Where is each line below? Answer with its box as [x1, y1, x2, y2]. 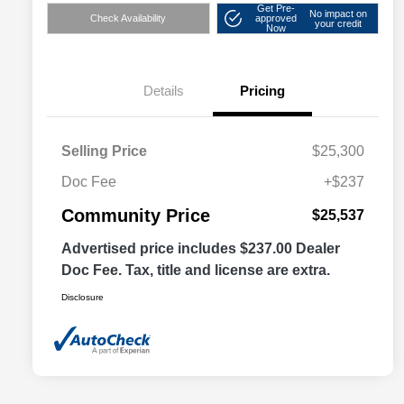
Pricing [240, 83, 285, 99]
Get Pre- [256, 3, 295, 14]
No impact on [309, 7, 368, 19]
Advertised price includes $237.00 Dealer [61, 241, 340, 257]
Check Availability [90, 13, 167, 24]
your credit [315, 17, 363, 29]
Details [142, 83, 184, 99]
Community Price [61, 206, 210, 226]
